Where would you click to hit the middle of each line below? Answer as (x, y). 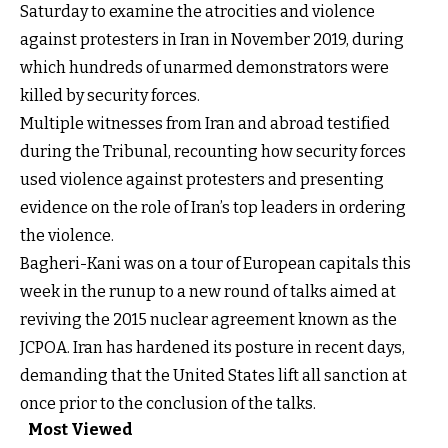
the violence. (67, 235)
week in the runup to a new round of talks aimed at (208, 291)
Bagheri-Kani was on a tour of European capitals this (215, 263)
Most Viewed (80, 429)
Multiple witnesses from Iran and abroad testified (205, 123)
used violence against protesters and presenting (202, 179)
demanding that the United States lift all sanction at (213, 375)
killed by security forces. (110, 95)
